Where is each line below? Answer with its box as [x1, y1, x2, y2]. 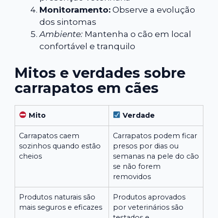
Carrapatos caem [19, 131, 79, 140]
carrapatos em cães [15, 79, 159, 96]
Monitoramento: [39, 5, 110, 15]
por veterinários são [113, 202, 183, 212]
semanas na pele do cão [113, 151, 199, 161]
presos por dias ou [113, 141, 179, 150]
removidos [113, 172, 151, 181]
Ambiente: [39, 29, 83, 39]
